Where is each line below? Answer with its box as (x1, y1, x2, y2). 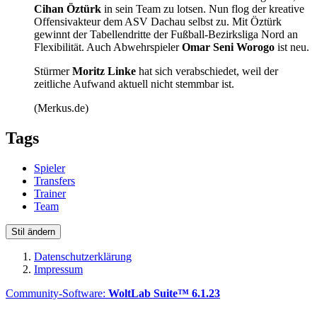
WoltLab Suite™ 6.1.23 (108, 287, 220, 299)
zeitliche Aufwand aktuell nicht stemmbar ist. (34, 77, 234, 90)
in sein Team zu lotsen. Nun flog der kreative (101, 2, 304, 15)
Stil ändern (11, 226, 55, 237)
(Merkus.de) (34, 101, 88, 114)
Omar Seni (182, 40, 236, 53)
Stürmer (34, 64, 72, 77)
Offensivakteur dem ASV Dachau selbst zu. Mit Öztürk (34, 15, 282, 28)
